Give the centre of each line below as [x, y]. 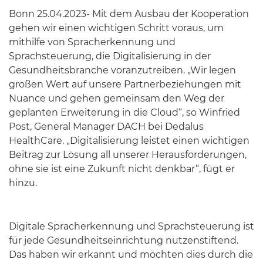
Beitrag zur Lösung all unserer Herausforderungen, [128, 154]
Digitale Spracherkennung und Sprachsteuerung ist [131, 226]
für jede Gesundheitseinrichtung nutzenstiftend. [124, 240]
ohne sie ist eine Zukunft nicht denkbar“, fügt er [122, 168]
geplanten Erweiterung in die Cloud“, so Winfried [124, 112]
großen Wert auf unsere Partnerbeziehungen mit [125, 84]
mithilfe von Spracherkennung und [92, 42]
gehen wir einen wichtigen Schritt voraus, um [116, 28]
